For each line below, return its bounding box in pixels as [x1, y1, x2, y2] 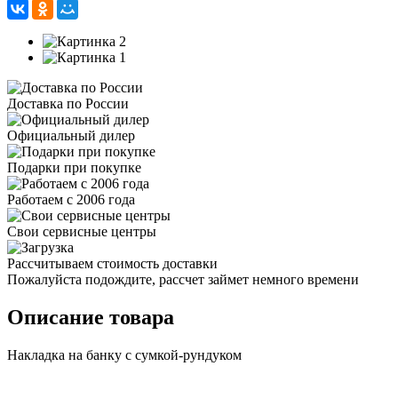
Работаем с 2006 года [7, 191, 135, 207]
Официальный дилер [7, 127, 135, 143]
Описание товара [7, 305, 174, 329]
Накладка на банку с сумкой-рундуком [7, 346, 242, 362]
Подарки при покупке [7, 159, 141, 175]
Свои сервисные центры [7, 223, 156, 239]
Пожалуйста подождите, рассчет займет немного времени [7, 271, 359, 287]
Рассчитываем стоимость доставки [7, 255, 218, 271]
